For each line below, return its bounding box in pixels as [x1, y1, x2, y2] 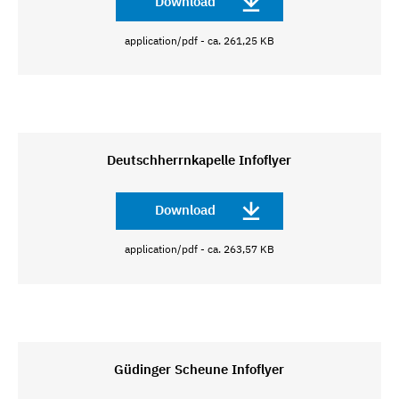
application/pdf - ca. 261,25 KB [124, 33, 274, 47]
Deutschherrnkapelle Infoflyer [107, 151, 292, 169]
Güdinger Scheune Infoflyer [114, 360, 285, 378]
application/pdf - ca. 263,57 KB [124, 242, 274, 256]
